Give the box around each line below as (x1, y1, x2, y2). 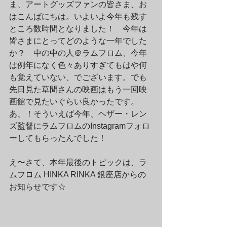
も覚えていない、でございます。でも (9, 73, 147, 82)
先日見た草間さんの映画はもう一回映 (9, 85, 147, 94)
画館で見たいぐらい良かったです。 (9, 97, 139, 106)
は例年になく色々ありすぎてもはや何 (9, 61, 147, 69)
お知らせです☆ (9, 182, 66, 191)
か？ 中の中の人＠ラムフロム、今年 (9, 49, 147, 57)
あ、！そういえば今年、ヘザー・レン (9, 109, 147, 118)
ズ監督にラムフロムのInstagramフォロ (9, 122, 150, 130)
